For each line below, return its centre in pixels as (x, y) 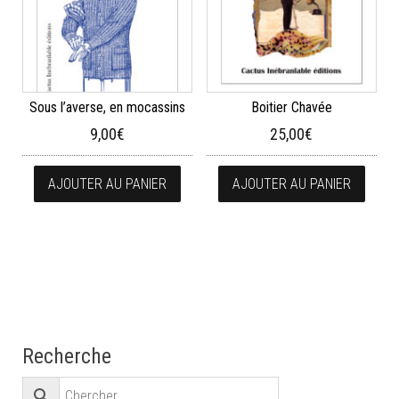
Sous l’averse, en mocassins (108, 107)
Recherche (67, 356)
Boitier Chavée (291, 107)
